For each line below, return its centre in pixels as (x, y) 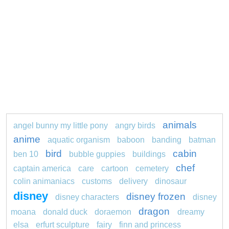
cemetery (152, 168)
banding (167, 140)
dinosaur (171, 181)
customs (97, 181)
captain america (42, 168)
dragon (155, 211)
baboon (131, 140)
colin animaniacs (44, 181)
